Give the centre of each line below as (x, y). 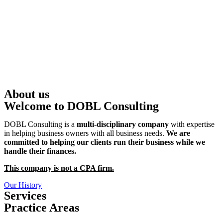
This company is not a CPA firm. (59, 168)
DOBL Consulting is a (40, 124)
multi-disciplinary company (123, 124)
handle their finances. (40, 151)
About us (27, 94)
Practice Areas (42, 208)
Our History (23, 185)
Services (25, 196)
